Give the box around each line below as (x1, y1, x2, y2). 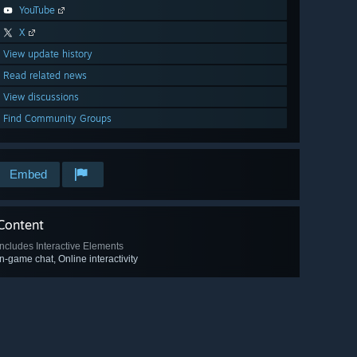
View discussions (3, 91, 79, 104)
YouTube (19, 4, 55, 17)
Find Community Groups (3, 112, 112, 125)
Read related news (3, 69, 87, 82)
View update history (3, 48, 92, 61)
